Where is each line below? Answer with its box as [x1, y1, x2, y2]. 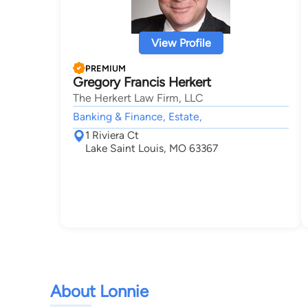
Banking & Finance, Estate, [73, 110, 202, 123]
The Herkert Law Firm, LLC [73, 91, 203, 104]
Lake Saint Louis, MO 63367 [85, 142, 218, 155]
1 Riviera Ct [85, 129, 139, 142]
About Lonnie [50, 280, 148, 301]
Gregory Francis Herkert [73, 74, 211, 90]
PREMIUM [85, 63, 126, 74]
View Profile [151, 36, 211, 49]
